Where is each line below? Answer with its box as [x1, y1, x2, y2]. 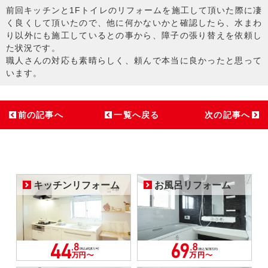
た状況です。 [6, 43, 60, 53]
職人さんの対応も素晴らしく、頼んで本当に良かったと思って [6, 56, 262, 66]
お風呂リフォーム [154, 180, 231, 191]
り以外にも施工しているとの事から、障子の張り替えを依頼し [6, 31, 262, 41]
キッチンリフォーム [33, 180, 120, 191]
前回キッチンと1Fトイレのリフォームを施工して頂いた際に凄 [6, 5, 262, 16]
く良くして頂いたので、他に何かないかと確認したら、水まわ [6, 18, 262, 28]
